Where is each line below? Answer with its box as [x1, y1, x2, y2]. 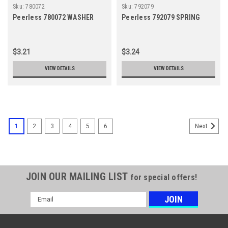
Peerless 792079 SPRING [122, 13, 201, 21]
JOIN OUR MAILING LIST [25, 170, 131, 183]
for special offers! [130, 172, 197, 182]
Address [30, 203, 58, 211]
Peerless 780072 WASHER [13, 13, 94, 21]
